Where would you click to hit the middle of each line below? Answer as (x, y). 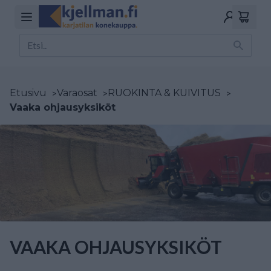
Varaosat (77, 93)
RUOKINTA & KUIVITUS (164, 93)
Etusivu (28, 93)
